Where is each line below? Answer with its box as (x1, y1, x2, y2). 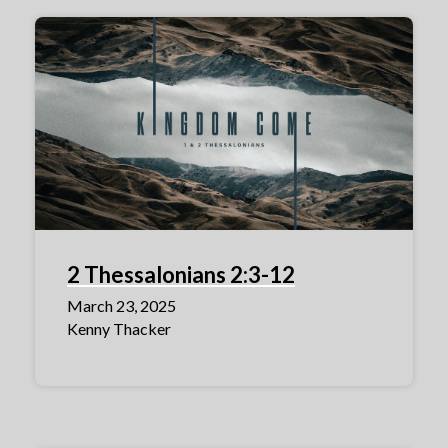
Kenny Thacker (67, 318, 171, 338)
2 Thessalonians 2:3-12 (67, 260, 295, 288)
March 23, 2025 (67, 295, 176, 315)
